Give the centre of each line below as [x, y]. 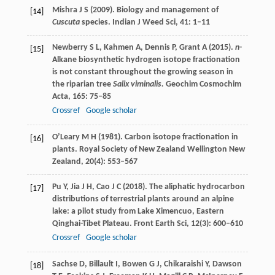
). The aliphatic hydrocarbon [193, 187]
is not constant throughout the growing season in [142, 72]
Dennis [157, 48]
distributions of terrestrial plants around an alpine [143, 199]
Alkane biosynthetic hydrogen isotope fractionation [146, 60]
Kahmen [118, 48]
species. [95, 23]
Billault [101, 265]
